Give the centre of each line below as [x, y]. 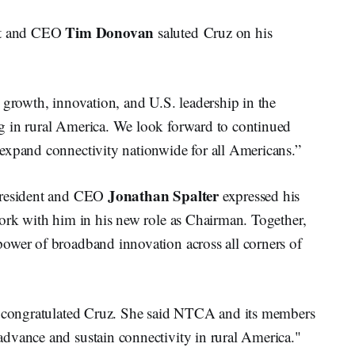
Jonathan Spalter [163, 196]
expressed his [259, 196]
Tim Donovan [110, 32]
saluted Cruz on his [213, 32]
